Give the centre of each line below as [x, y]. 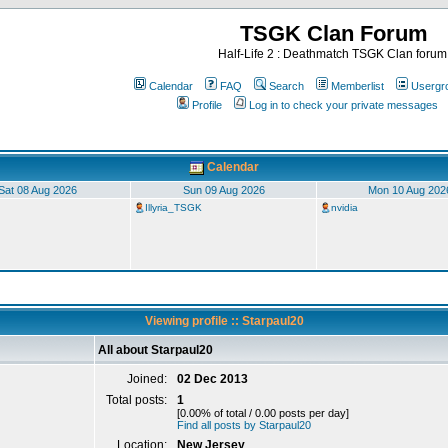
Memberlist [357, 86]
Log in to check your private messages [343, 105]
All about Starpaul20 [155, 350]
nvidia [344, 207]
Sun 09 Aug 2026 [223, 190]
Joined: [148, 379]
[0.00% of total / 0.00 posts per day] [263, 413]
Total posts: [138, 400]
